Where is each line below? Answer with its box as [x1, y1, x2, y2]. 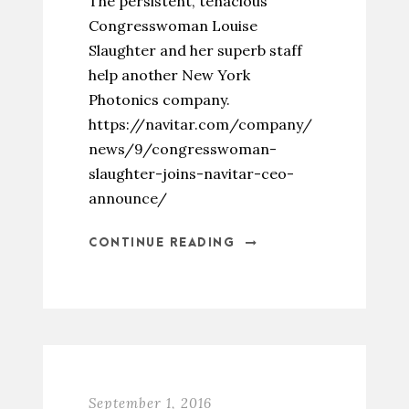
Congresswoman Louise [89, 16, 257, 35]
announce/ [89, 189, 167, 207]
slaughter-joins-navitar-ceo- [89, 164, 294, 183]
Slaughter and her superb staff [89, 41, 302, 59]
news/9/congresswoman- [89, 140, 277, 158]
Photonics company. [89, 90, 234, 109]
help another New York [89, 66, 250, 84]
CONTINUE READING [89, 236, 235, 249]
